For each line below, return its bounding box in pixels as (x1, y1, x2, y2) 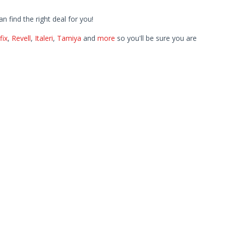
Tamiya (56, 33, 81, 43)
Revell (11, 33, 31, 43)
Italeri (34, 33, 53, 43)
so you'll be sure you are (115, 33, 197, 43)
